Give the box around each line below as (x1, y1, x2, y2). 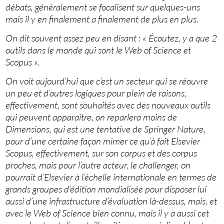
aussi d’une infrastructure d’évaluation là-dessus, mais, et (5, 195, 217, 207)
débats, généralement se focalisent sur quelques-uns (5, 1, 200, 13)
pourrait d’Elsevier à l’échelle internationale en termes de (5, 171, 217, 183)
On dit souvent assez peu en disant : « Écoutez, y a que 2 (5, 32, 217, 44)
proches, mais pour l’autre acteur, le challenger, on (5, 159, 191, 171)
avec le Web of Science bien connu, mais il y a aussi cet (5, 207, 209, 219)
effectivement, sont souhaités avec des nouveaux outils (5, 99, 211, 111)
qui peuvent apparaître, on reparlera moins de (5, 111, 177, 123)
